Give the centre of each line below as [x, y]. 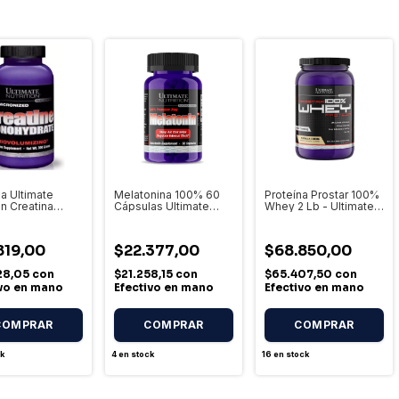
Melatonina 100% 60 [167, 195]
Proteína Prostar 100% [322, 195]
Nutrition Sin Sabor [162, 218]
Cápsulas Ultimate [162, 206]
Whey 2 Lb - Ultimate [319, 206]
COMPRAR [324, 325]
